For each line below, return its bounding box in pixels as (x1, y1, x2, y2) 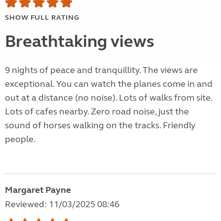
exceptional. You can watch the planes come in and (5, 78, 213, 90)
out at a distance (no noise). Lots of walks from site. (5, 92, 212, 104)
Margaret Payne (5, 184, 71, 196)
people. (5, 134, 36, 145)
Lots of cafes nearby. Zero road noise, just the (5, 106, 189, 117)
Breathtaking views (5, 31, 154, 52)
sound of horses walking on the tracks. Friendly (5, 120, 195, 131)
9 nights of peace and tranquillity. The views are (5, 65, 198, 76)
